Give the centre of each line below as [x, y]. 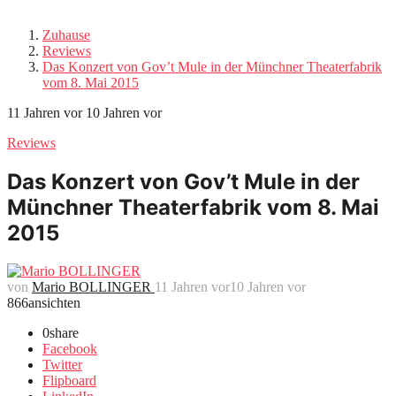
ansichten [54, 302]
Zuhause [66, 34]
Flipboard [69, 380]
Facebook [70, 348]
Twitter [62, 364]
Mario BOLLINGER [91, 286]
